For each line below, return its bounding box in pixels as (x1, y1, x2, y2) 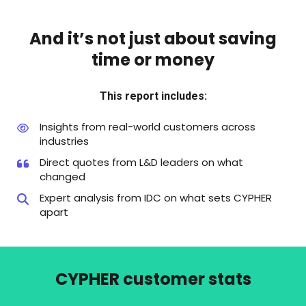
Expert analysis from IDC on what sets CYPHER (40, 190, 272, 205)
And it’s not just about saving (29, 27, 277, 51)
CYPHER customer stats (55, 267, 251, 290)
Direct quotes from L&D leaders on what (40, 154, 243, 169)
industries (40, 133, 89, 148)
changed (40, 169, 85, 184)
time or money (92, 48, 214, 72)
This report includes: (99, 89, 207, 102)
